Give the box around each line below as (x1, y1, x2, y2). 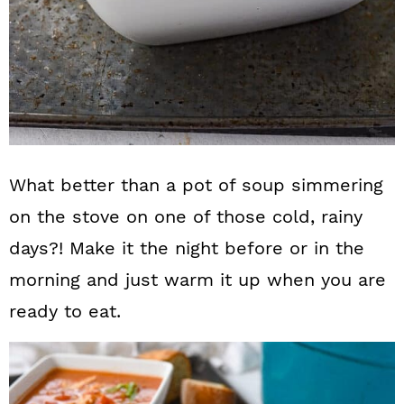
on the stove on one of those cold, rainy (9, 206, 363, 227)
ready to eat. (9, 300, 121, 322)
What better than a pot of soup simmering (9, 174, 383, 196)
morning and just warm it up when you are (9, 269, 386, 290)
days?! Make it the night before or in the (9, 237, 364, 259)
